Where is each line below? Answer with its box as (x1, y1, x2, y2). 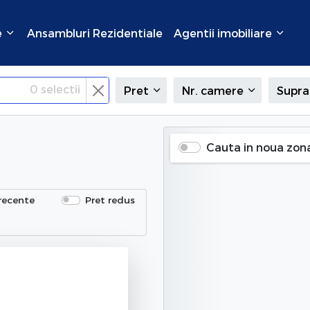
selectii (38, 82, 80, 95)
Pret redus (84, 194, 135, 206)
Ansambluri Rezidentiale (27, 26, 163, 39)
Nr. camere (182, 84, 244, 97)
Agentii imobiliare (174, 26, 275, 39)
